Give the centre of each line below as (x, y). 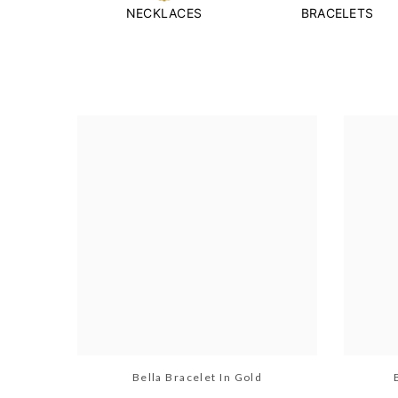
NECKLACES (164, 12)
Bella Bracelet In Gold (197, 377)
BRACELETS (337, 12)
